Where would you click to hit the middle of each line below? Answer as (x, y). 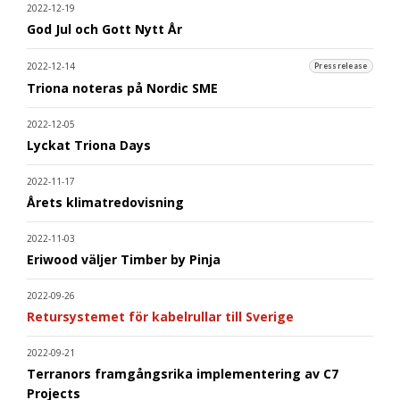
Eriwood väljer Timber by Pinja (124, 259)
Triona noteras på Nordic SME (122, 87)
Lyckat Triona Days (89, 145)
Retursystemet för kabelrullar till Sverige (160, 316)
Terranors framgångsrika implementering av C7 (183, 373)
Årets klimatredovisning (105, 202)
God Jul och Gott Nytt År (104, 29)
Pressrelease (341, 66)
